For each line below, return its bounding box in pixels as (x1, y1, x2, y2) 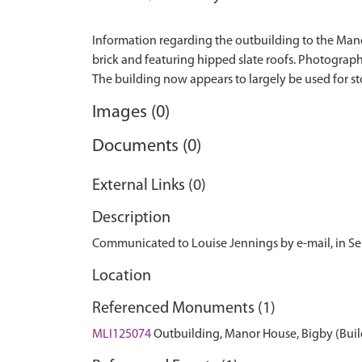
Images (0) (92, 103, 170, 122)
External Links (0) (92, 178, 206, 194)
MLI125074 (92, 328, 151, 341)
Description (92, 210, 170, 226)
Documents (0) (92, 137, 201, 156)
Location (92, 268, 151, 284)
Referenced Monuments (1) (92, 301, 276, 317)
